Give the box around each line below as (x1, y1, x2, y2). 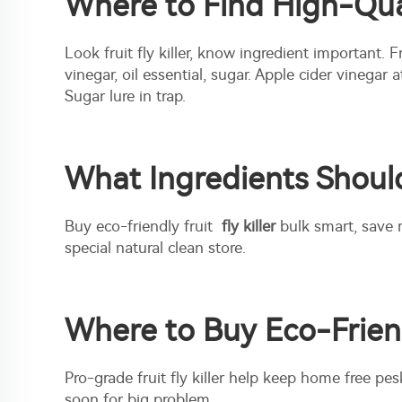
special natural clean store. (65, 239, 246, 258)
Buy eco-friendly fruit (65, 217, 222, 236)
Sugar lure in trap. (65, 87, 186, 106)
